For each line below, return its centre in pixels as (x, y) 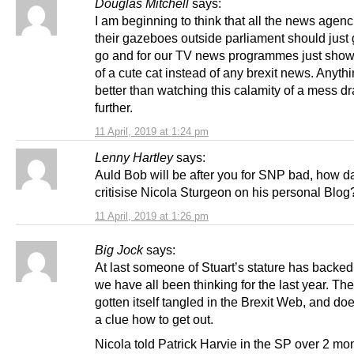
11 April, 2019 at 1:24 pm (152, 132)
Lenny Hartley (134, 158)
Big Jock (119, 250)
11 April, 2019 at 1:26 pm (152, 217)
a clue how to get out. (154, 320)
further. (114, 108)
